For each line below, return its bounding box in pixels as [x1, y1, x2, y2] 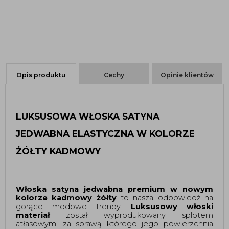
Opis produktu [16, 71, 66, 79]
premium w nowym [128, 184, 213, 194]
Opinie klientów [160, 71, 214, 79]
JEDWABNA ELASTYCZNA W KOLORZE [16, 128, 195, 139]
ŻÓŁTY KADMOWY [16, 145, 103, 156]
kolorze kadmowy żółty [16, 193, 117, 202]
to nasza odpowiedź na [116, 193, 214, 202]
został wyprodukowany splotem [50, 210, 213, 220]
